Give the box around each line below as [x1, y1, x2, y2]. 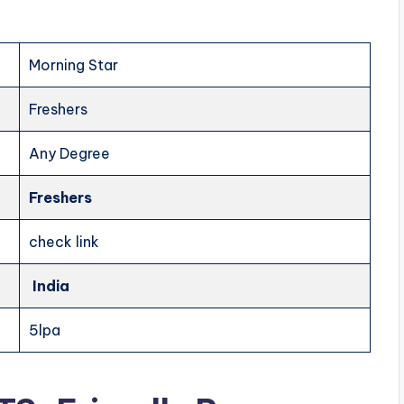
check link [29, 233, 100, 252]
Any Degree [29, 144, 111, 163]
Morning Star [29, 56, 119, 75]
